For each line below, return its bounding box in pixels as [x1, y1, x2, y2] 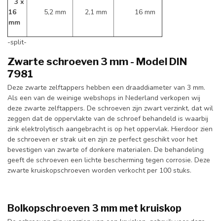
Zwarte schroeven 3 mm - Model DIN [7, 55, 187, 68]
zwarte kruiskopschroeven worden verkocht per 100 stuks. [7, 166, 193, 176]
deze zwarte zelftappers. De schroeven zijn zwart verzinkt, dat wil [7, 104, 213, 113]
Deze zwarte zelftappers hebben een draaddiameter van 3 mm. [7, 83, 205, 93]
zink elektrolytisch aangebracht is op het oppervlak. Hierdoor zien [7, 124, 213, 134]
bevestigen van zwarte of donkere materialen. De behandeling [7, 145, 204, 155]
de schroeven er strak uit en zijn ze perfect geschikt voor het [7, 135, 197, 145]
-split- [7, 37, 29, 47]
